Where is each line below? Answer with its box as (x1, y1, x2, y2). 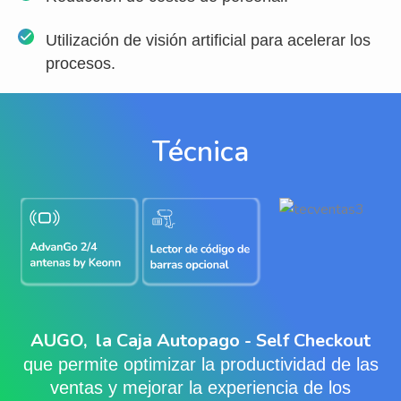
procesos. (45, 55, 115, 73)
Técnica (152, 132, 249, 172)
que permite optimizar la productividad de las (22, 354, 379, 374)
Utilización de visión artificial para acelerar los (45, 31, 371, 50)
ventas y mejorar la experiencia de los (50, 377, 351, 397)
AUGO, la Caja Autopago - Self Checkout (30, 328, 371, 353)
